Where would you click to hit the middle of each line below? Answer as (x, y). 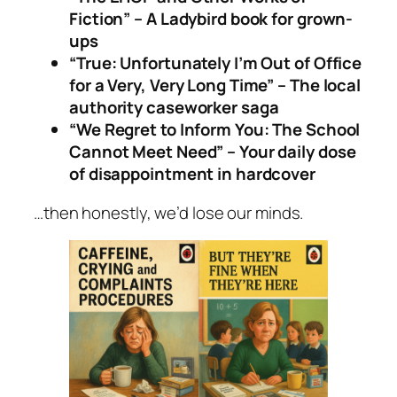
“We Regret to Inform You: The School (215, 130)
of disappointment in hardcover (192, 174)
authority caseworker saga (174, 108)
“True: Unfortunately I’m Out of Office (216, 63)
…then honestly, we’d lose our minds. (169, 212)
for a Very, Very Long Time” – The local (215, 86)
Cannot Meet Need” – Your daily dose (213, 152)
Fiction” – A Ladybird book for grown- (211, 19)
